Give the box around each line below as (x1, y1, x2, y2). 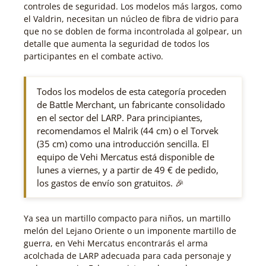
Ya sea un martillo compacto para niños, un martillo (24, 213, 230, 224)
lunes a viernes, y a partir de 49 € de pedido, (37, 164, 218, 176)
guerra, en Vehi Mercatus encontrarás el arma (24, 237, 208, 249)
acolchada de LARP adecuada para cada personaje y (24, 250, 231, 262)
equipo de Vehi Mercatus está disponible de (37, 151, 214, 163)
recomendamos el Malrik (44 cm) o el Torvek (37, 125, 218, 137)
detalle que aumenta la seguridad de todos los (24, 38, 210, 50)
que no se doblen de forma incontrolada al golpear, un (24, 26, 242, 37)
